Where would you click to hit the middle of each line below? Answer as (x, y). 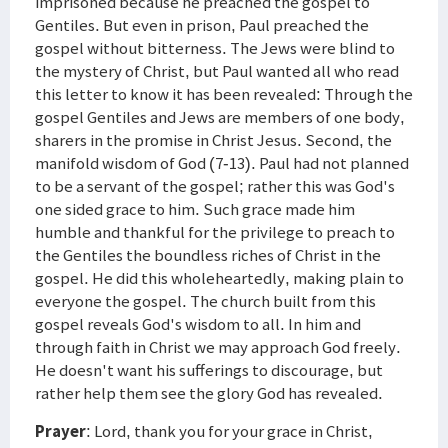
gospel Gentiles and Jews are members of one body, (220, 117)
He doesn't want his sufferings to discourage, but (209, 370)
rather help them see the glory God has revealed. (209, 393)
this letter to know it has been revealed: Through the (224, 94)
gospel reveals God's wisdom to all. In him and (198, 324)
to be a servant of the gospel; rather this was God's (215, 186)
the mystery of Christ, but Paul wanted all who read (217, 71)
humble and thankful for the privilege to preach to (215, 232)
